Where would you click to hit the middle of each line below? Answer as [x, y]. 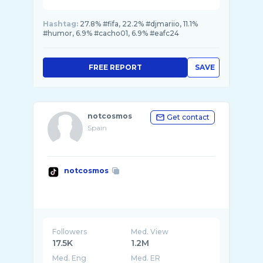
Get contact [188, 117]
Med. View [150, 232]
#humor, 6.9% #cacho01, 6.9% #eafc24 [111, 33]
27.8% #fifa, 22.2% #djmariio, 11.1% [139, 24]
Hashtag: [60, 24]
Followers [70, 232]
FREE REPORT [115, 67]
